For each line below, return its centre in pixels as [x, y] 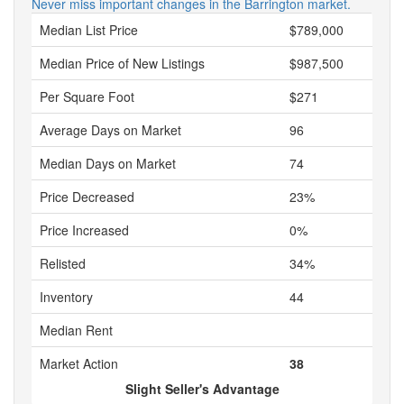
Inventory [66, 297]
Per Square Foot [87, 96]
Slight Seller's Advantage [202, 389]
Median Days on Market [108, 163]
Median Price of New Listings [122, 63]
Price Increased [84, 230]
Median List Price [89, 30]
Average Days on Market [110, 130]
